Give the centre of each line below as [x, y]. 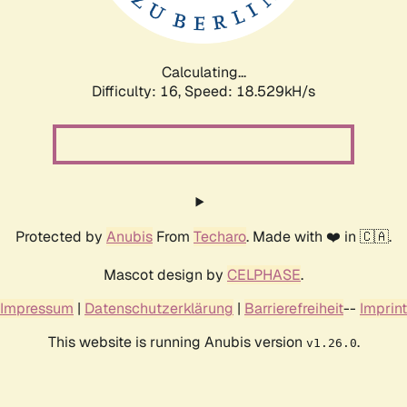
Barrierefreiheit [294, 308]
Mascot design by [165, 274]
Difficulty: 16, [138, 91]
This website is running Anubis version [177, 342]
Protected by [61, 236]
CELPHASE [264, 274]
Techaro [220, 236]
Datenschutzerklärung [159, 308]
